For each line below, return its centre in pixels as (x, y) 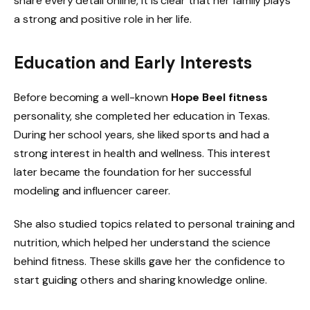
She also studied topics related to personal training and (155, 224)
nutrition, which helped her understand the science (142, 242)
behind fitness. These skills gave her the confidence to (150, 261)
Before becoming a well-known (92, 97)
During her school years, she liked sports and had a (142, 134)
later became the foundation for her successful (133, 172)
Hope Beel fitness (219, 97)
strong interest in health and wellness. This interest (142, 153)
